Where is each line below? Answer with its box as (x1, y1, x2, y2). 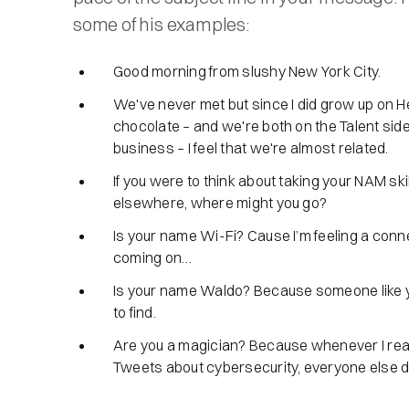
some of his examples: (73, 13, 249, 36)
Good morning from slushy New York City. (113, 62, 387, 80)
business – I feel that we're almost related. (113, 139, 395, 157)
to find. (113, 303, 163, 321)
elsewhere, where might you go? (113, 194, 328, 212)
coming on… (113, 248, 198, 267)
